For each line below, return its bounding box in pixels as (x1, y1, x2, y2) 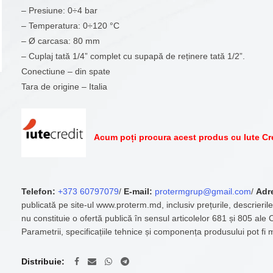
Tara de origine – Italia (21, 82, 108, 91)
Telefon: (21, 186, 56, 197)
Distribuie (21, 257, 62, 267)
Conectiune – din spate (21, 66, 111, 76)
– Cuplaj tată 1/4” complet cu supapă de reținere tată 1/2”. (21, 51, 246, 61)
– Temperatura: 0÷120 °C (21, 21, 120, 30)
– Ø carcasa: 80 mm (21, 36, 101, 46)
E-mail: (124, 186, 153, 197)
